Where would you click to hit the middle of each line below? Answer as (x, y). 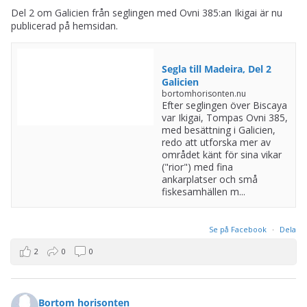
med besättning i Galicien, (218, 130)
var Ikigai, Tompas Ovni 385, (224, 118)
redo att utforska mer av (216, 143)
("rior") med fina (197, 167)
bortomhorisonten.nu (204, 94)
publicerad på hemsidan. (64, 26)
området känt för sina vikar (221, 155)
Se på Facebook (239, 230)
